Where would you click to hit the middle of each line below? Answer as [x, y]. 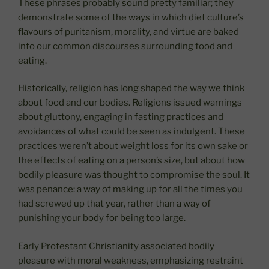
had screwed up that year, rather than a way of [114, 204]
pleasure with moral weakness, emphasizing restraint [131, 260]
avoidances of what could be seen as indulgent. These [131, 132]
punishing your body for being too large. [102, 218]
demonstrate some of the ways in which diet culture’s [131, 17]
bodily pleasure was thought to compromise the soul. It [134, 175]
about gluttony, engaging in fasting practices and [121, 117]
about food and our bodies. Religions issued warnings [130, 103]
